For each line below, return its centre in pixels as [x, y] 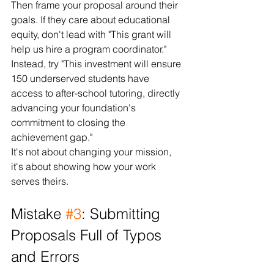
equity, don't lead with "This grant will [92, 34]
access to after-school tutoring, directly [97, 93]
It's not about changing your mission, [92, 151]
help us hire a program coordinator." [90, 49]
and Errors [45, 256]
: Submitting [123, 213]
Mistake [38, 213]
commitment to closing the [69, 122]
